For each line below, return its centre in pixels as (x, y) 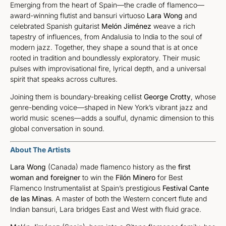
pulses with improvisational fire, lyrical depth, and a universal (108, 68)
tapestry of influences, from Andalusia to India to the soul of (106, 36)
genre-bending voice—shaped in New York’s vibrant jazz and (109, 107)
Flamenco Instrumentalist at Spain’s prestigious (86, 188)
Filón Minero (135, 177)
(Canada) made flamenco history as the (112, 166)
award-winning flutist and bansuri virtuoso (78, 15)
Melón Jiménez (125, 26)
